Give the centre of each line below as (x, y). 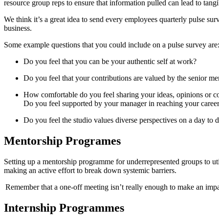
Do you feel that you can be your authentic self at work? (112, 62)
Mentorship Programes (64, 141)
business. (20, 28)
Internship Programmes (64, 208)
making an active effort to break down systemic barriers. (92, 170)
